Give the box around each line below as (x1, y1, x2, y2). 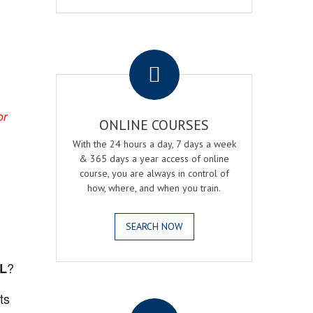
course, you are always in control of (79, 167, 229, 180)
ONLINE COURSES (99, 116, 210, 134)
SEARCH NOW (125, 220, 183, 233)
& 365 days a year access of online (79, 152, 230, 165)
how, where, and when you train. (87, 182, 221, 194)
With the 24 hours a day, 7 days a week (72, 138, 236, 150)
